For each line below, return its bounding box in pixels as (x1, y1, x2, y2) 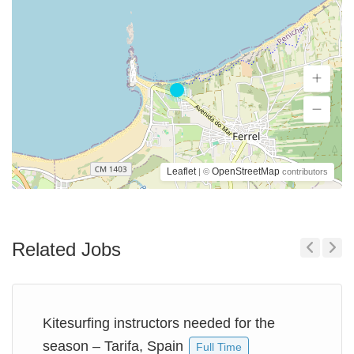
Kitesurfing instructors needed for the (43, 315, 275, 331)
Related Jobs (12, 239, 121, 260)
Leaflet (167, 166, 196, 177)
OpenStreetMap (212, 166, 280, 177)
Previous (300, 265, 332, 274)
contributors (280, 167, 328, 176)
